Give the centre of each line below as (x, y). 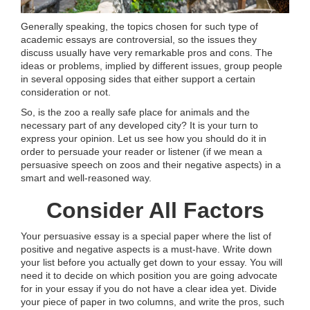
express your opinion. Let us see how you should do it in (144, 139)
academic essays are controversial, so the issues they (139, 40)
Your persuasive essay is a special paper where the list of (146, 236)
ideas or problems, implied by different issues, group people (152, 66)
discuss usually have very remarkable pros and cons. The (147, 53)
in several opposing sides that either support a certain (138, 79)
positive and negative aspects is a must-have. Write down (146, 249)
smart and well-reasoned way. (86, 178)
